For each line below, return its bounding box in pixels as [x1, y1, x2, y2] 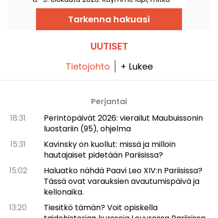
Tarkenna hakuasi [68, 13, 150, 25]
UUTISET [90, 39, 128, 53]
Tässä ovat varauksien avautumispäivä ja [43, 175, 200, 187]
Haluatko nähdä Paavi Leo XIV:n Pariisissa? [43, 164, 202, 176]
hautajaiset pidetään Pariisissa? [43, 149, 163, 161]
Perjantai [91, 95, 127, 107]
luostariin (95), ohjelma [43, 123, 131, 134]
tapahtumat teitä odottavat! [33, 1, 131, 12]
